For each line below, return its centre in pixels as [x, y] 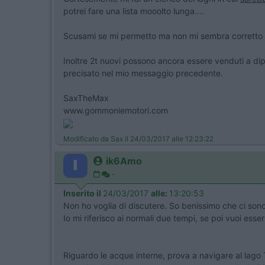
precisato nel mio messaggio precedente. [143, 73]
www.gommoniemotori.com [116, 110]
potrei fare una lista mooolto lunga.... [134, 11]
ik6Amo [124, 161]
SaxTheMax [86, 98]
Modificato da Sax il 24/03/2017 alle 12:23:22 [138, 139]
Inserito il [83, 193]
